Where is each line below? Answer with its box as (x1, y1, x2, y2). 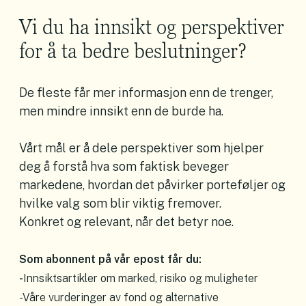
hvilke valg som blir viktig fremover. (19, 196, 221, 211)
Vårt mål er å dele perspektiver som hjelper (19, 141, 264, 156)
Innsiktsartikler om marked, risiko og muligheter (23, 272, 258, 286)
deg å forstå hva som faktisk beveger (19, 159, 229, 174)
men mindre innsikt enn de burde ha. (19, 104, 223, 119)
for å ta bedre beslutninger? (19, 36, 247, 66)
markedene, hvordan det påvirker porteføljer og (19, 178, 286, 193)
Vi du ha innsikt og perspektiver (19, 12, 284, 42)
